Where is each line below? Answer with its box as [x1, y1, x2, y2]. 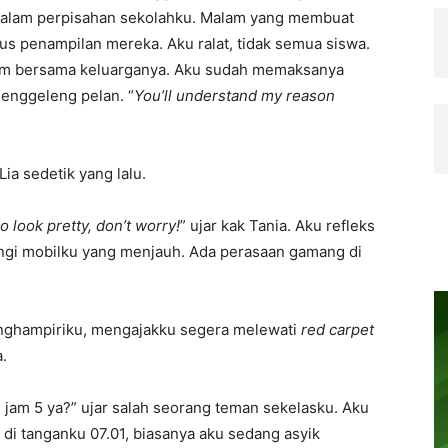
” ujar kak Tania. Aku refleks [180, 216, 375, 235]
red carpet [301, 320, 374, 339]
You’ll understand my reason [134, 86, 335, 105]
